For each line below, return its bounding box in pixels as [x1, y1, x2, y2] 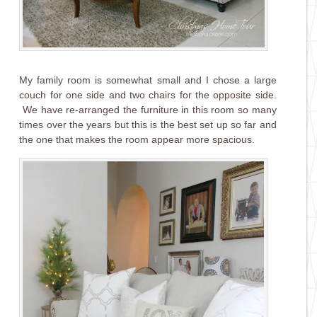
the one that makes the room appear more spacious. [19, 133, 255, 145]
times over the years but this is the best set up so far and [19, 118, 277, 130]
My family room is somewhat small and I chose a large [19, 74, 277, 86]
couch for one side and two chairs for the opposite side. [19, 88, 277, 100]
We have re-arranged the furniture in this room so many [19, 103, 277, 115]
